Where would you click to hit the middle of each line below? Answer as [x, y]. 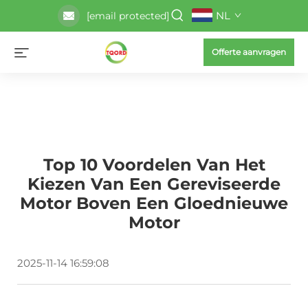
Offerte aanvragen [249, 52]
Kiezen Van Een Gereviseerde [154, 184]
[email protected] [128, 16]
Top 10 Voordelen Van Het [154, 165]
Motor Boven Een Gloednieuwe [154, 203]
